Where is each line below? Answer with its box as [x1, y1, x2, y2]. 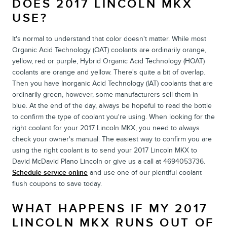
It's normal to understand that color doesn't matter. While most [12, 34, 206, 43]
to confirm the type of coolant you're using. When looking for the [12, 112, 215, 121]
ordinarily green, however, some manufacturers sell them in [12, 90, 198, 99]
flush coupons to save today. [12, 179, 102, 188]
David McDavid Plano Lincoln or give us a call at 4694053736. [12, 157, 205, 166]
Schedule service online [12, 168, 88, 177]
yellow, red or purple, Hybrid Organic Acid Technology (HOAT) [12, 56, 205, 65]
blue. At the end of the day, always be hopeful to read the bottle [12, 101, 212, 110]
